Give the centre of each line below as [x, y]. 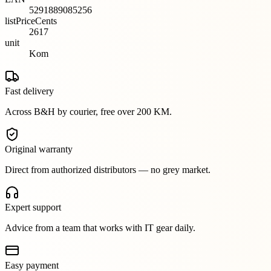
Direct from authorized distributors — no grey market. [108, 169]
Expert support [33, 207]
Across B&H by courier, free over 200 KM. [88, 111]
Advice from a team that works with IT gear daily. [100, 227]
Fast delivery [29, 91]
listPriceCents [31, 21]
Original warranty [39, 149]
